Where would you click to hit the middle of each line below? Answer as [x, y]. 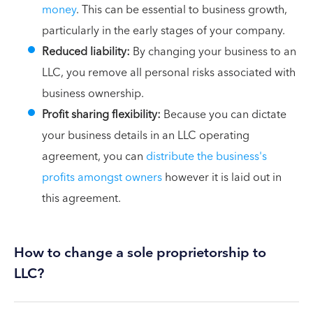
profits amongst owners [102, 177]
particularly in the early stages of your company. [163, 31]
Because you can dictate [225, 115]
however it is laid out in [222, 177]
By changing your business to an [213, 52]
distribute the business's [206, 156]
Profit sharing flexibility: [103, 115]
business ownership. [94, 94]
